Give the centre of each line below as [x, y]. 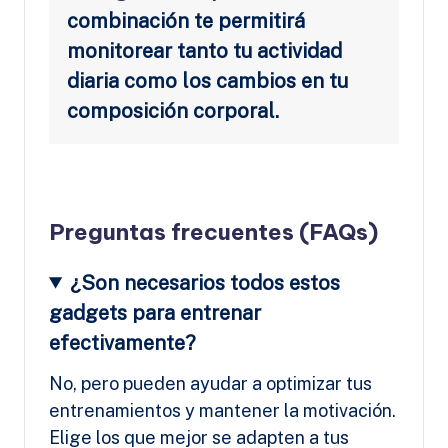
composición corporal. [173, 110]
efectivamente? [122, 342]
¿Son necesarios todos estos [205, 282]
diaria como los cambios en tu [207, 80]
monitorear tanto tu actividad [204, 50]
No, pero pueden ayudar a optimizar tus [210, 383]
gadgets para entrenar [155, 312]
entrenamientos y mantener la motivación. [222, 410]
